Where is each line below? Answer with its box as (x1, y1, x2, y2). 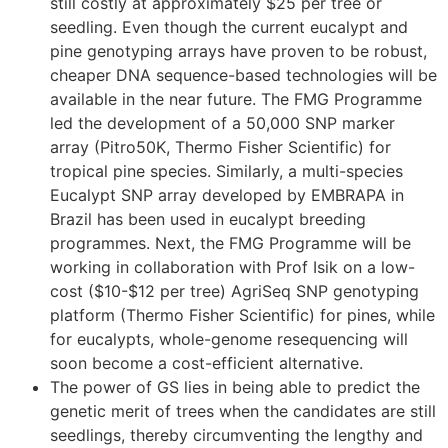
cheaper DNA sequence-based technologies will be (50, 64, 437, 85)
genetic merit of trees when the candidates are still (50, 400, 436, 421)
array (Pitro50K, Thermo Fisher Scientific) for (50, 136, 391, 157)
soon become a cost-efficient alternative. (50, 352, 363, 373)
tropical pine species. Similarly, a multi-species (50, 160, 403, 181)
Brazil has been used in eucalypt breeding (50, 208, 366, 229)
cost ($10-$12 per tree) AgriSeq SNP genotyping (50, 280, 419, 301)
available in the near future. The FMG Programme (50, 88, 422, 109)
